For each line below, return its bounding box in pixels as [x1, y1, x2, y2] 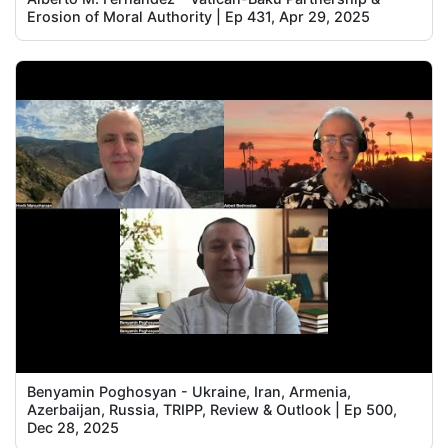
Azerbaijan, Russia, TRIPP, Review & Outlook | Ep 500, [27, 400, 398, 418]
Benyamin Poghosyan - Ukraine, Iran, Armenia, [27, 382, 352, 400]
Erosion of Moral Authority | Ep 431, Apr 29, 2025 [27, 8, 371, 26]
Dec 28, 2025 [27, 418, 120, 436]
